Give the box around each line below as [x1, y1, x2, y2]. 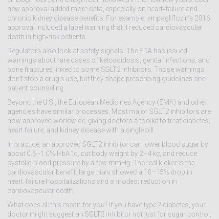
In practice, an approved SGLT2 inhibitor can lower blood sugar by [7, 140, 208, 148]
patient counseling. [7, 84, 65, 92]
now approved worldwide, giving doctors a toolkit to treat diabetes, [7, 117, 210, 125]
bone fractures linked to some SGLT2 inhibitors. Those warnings [7, 66, 204, 73]
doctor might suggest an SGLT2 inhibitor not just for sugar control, [7, 210, 211, 218]
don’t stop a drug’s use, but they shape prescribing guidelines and [7, 75, 206, 83]
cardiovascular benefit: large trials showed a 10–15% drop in [7, 168, 192, 176]
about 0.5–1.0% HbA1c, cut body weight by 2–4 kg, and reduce [7, 150, 197, 157]
